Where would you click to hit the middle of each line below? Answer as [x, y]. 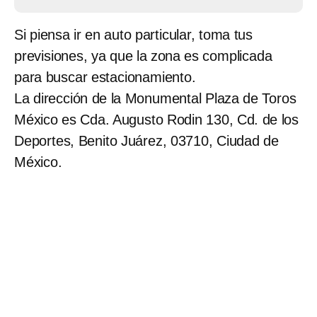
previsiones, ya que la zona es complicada [143, 56]
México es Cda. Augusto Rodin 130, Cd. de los [156, 120]
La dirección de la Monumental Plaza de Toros [155, 99]
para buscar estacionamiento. [105, 77]
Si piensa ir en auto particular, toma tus [133, 35]
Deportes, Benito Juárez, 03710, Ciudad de [146, 141]
